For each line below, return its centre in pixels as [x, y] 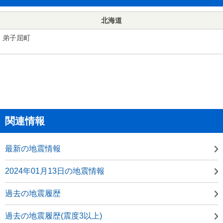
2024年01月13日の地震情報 [55, 171]
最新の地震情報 [33, 148]
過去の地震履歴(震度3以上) [54, 216]
